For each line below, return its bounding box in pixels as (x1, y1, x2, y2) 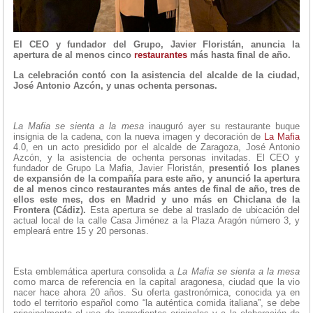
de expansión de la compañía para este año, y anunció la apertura (13, 173, 300, 184)
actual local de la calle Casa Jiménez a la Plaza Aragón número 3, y (13, 214, 300, 226)
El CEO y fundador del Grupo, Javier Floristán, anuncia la (13, 38, 300, 50)
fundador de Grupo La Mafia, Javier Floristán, (13, 162, 209, 173)
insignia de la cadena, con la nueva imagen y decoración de (13, 131, 261, 142)
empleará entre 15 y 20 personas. (13, 225, 149, 236)
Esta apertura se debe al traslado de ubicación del (86, 204, 300, 215)
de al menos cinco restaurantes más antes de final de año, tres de (13, 183, 300, 194)
